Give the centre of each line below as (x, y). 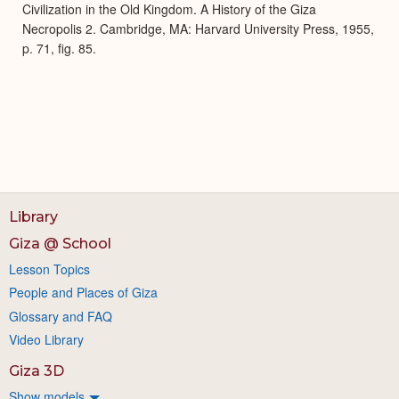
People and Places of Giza (83, 293)
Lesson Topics (49, 269)
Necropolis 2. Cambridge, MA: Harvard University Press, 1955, (198, 28)
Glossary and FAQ (61, 316)
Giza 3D (37, 370)
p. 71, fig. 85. (59, 48)
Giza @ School (60, 243)
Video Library (46, 339)
